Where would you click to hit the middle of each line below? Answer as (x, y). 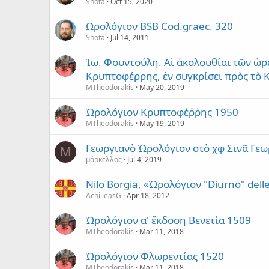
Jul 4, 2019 (144, 159)
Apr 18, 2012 (148, 195)
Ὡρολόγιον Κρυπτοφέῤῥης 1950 (162, 112)
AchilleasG (104, 195)
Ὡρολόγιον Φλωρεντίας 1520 (155, 256)
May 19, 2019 (162, 123)
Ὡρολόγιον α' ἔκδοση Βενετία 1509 (168, 220)
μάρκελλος (104, 159)
